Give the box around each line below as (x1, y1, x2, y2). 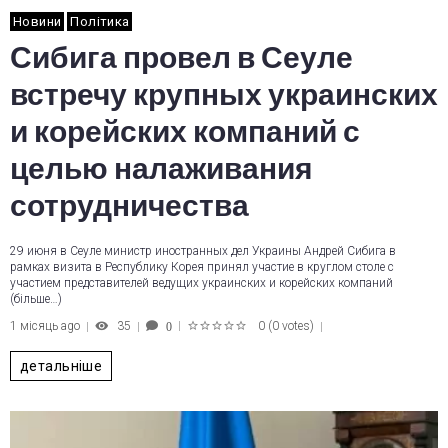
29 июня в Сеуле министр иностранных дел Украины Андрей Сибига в (10, 244, 396, 258)
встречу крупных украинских (10, 79, 438, 111)
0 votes (272, 319, 310, 333)
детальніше (20, 357, 103, 374)
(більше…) (10, 292, 62, 306)
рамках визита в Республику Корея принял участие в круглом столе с (10, 260, 394, 274)
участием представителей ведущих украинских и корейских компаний (10, 276, 393, 290)
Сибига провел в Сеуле (10, 42, 353, 74)
